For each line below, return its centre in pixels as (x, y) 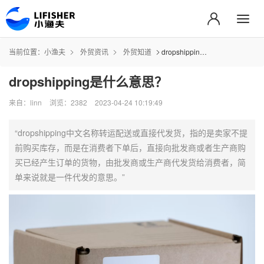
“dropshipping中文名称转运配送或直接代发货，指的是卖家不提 (131, 132)
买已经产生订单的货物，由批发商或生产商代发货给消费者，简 (130, 162)
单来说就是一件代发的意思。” (70, 176)
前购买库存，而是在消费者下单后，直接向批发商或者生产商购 (130, 147)
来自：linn (25, 102)
